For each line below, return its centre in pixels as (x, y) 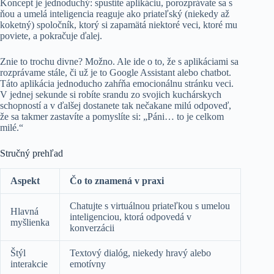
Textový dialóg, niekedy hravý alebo (140, 253)
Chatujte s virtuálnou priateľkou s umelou (150, 206)
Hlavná (24, 211)
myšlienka (30, 222)
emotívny (88, 264)
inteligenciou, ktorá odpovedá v (131, 217)
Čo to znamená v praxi (117, 180)
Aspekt (25, 180)
